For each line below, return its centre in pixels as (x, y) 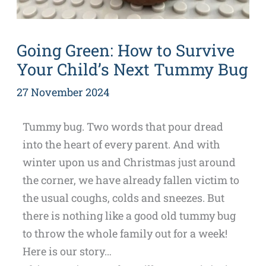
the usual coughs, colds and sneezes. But (123, 197)
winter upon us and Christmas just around (129, 162)
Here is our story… (67, 251)
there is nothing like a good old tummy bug (129, 215)
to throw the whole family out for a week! (125, 233)
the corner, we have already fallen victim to (131, 180)
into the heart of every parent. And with (121, 144)
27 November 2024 (63, 92)
